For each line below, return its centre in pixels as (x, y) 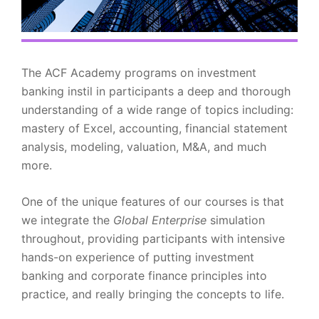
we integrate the (67, 220)
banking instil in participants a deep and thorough (156, 91)
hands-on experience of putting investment (138, 257)
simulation (236, 220)
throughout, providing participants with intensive (153, 238)
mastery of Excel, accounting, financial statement (155, 128)
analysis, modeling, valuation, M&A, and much (144, 146)
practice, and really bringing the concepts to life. (153, 294)
